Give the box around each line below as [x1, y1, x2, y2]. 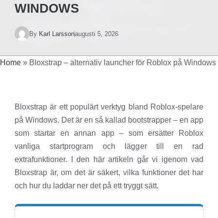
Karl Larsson [39, 30, 74, 37]
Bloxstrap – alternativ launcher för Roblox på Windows [29, 58, 216, 67]
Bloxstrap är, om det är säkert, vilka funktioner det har [15, 168, 203, 177]
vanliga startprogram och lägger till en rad [15, 142, 203, 150]
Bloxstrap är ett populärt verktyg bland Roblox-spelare [15, 103, 203, 111]
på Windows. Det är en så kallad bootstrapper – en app [15, 116, 203, 124]
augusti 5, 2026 [75, 30, 118, 37]
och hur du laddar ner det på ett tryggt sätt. [15, 182, 159, 190]
